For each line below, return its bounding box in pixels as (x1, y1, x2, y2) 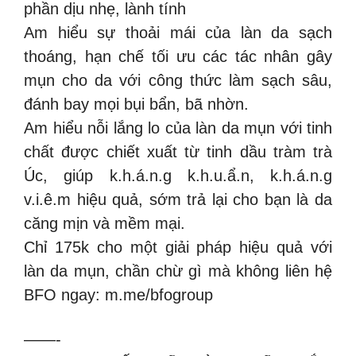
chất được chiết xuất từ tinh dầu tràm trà (24, 143, 332, 161)
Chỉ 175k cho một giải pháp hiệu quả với (24, 238, 332, 256)
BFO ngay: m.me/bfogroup (24, 286, 213, 304)
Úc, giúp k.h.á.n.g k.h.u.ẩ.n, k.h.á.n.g (24, 167, 332, 184)
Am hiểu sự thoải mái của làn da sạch (24, 24, 332, 41)
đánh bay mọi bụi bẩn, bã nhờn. (24, 95, 249, 113)
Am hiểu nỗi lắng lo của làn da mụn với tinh (24, 119, 332, 137)
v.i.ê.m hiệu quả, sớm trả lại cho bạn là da (24, 191, 332, 208)
